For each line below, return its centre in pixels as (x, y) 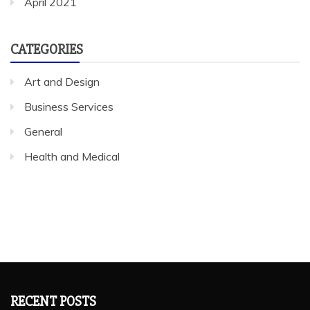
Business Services (69, 106)
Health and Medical (72, 156)
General (43, 131)
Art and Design (62, 81)
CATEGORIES (47, 49)
